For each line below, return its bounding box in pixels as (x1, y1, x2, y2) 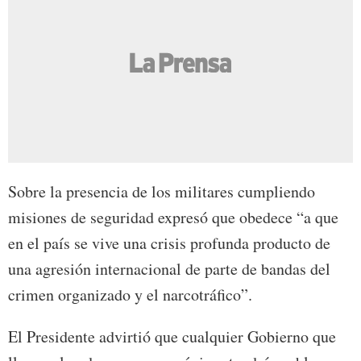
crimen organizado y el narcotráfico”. (8, 284, 252, 306)
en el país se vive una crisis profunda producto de (8, 232, 330, 255)
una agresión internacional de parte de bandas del (8, 258, 330, 280)
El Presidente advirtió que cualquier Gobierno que (8, 326, 336, 348)
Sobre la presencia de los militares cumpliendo (8, 180, 315, 203)
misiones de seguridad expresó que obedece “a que (8, 206, 338, 229)
